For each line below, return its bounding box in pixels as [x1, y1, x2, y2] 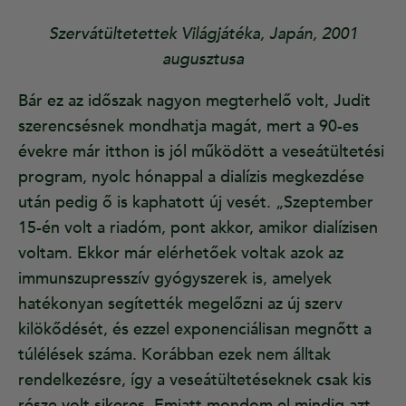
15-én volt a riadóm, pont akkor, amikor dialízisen [18, 217, 378, 240]
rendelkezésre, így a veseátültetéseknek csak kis [18, 369, 372, 392]
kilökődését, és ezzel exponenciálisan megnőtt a [18, 318, 372, 342]
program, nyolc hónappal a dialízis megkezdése [18, 166, 364, 189]
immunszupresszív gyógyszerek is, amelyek [18, 267, 332, 291]
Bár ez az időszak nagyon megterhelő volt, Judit [18, 90, 371, 113]
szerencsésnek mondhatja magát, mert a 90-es [18, 115, 359, 139]
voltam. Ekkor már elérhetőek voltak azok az [18, 242, 343, 266]
